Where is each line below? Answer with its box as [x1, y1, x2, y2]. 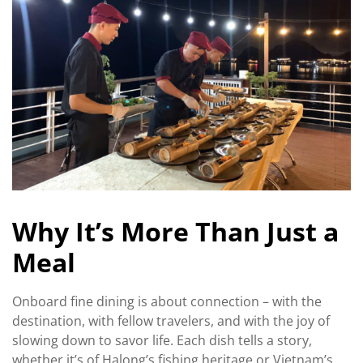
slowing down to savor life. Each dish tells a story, [12, 331, 312, 350]
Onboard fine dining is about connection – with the [12, 293, 322, 311]
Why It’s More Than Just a [12, 213, 339, 249]
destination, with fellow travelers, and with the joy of [12, 312, 330, 331]
